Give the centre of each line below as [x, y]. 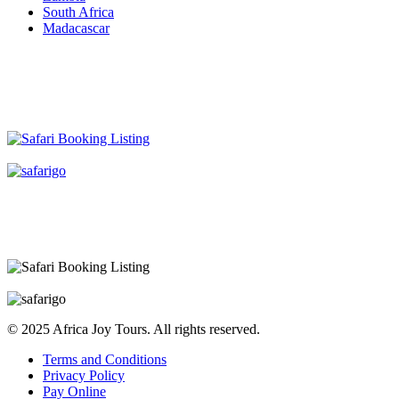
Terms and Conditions [105, 359]
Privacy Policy [84, 375]
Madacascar [76, 28]
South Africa [78, 12]
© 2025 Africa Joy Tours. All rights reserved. [134, 329]
